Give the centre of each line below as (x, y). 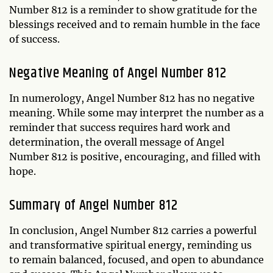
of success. (34, 39)
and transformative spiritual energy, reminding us (130, 245)
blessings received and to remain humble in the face (135, 24)
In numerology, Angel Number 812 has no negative (132, 98)
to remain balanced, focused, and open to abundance (136, 259)
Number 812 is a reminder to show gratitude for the (133, 9)
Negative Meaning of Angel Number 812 (118, 73)
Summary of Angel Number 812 (94, 205)
